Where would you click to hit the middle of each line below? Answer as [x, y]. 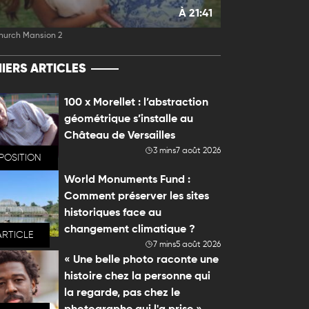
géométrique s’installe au [129, 119]
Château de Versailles [120, 136]
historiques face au [113, 213]
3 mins [164, 151]
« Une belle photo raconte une [142, 260]
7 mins [164, 245]
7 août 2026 [198, 151]
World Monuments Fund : [128, 180]
